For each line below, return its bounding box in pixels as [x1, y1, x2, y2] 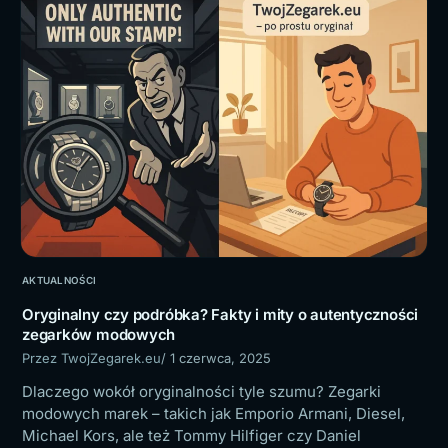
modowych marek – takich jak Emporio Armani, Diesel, [22, 403, 405, 423]
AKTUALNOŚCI [22, 274, 97, 286]
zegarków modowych [22, 324, 176, 344]
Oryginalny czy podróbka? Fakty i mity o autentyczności [22, 304, 419, 324]
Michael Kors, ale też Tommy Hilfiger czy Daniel [22, 425, 361, 445]
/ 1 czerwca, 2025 [161, 349, 271, 366]
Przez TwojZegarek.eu [22, 349, 161, 366]
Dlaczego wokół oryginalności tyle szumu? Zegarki [22, 381, 381, 401]
